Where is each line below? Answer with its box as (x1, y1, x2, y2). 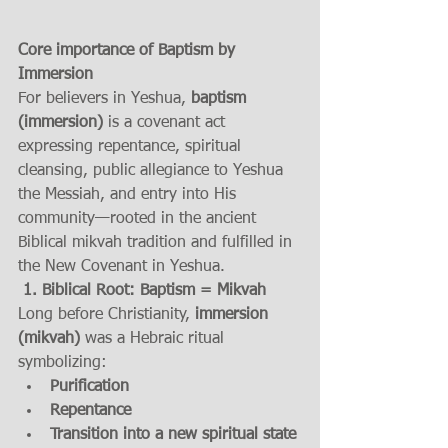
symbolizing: (18, 354, 107, 371)
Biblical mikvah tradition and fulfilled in (18, 234, 297, 251)
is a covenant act (103, 114, 230, 131)
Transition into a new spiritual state (50, 426, 296, 443)
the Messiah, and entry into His (18, 186, 241, 203)
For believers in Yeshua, (18, 90, 191, 107)
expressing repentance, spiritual (18, 138, 246, 155)
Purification (50, 378, 129, 395)
